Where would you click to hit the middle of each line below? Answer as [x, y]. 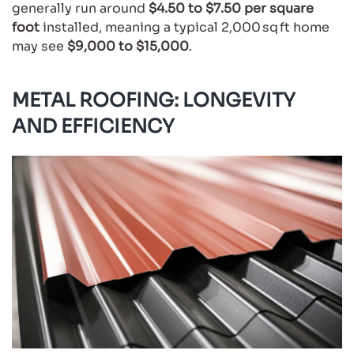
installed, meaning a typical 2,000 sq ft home [185, 27]
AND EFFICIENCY [93, 126]
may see [40, 46]
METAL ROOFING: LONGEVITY [154, 100]
